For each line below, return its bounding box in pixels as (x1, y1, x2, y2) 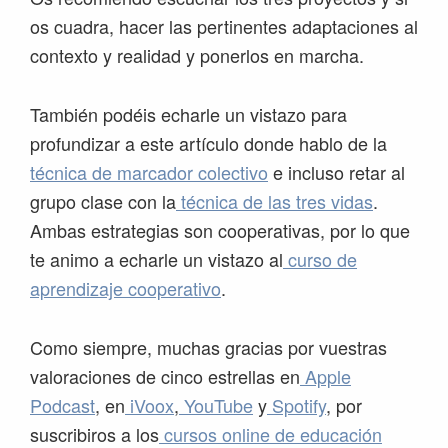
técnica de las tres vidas (176, 188, 373, 215)
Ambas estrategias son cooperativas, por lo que (30, 217, 410, 244)
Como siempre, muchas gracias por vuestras (30, 334, 387, 361)
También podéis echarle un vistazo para (30, 101, 347, 128)
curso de (283, 246, 357, 273)
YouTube (179, 392, 253, 419)
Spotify (267, 392, 326, 419)
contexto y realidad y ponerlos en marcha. (30, 42, 369, 69)
